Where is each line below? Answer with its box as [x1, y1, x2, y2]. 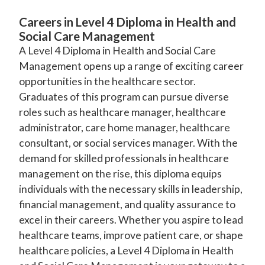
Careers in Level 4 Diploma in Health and [19, 15, 236, 30]
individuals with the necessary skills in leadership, [19, 183, 243, 196]
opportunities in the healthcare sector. [19, 75, 196, 88]
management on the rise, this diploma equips [19, 167, 222, 180]
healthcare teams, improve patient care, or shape [19, 229, 243, 242]
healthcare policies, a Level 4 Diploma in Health [19, 244, 234, 257]
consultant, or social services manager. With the [19, 137, 238, 150]
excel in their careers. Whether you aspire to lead [19, 214, 243, 227]
